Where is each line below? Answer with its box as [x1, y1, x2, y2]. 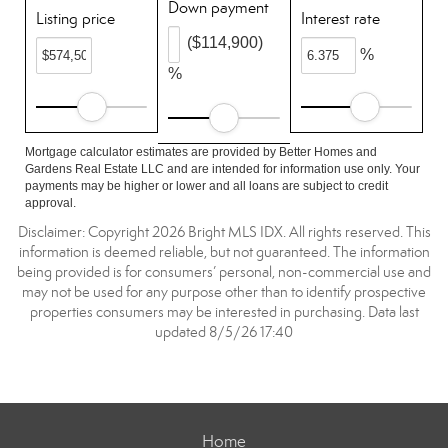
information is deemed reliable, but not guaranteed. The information [18, 243, 430, 261]
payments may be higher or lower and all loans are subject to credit [25, 179, 388, 193]
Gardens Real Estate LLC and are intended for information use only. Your [25, 162, 420, 176]
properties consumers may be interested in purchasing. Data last [29, 303, 419, 321]
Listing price [36, 9, 115, 28]
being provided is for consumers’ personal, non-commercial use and [17, 263, 431, 281]
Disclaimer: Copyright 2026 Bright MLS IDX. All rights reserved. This [17, 223, 431, 241]
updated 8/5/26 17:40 [155, 323, 293, 341]
